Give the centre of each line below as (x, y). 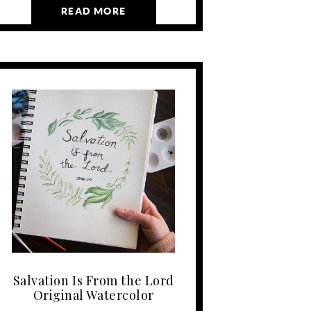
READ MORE (93, 11)
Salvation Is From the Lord (93, 280)
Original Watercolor (93, 295)
